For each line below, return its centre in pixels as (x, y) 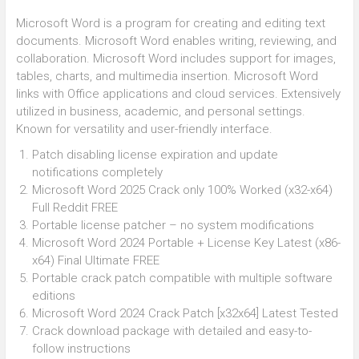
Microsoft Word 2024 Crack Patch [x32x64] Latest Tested (185, 313)
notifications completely (97, 172)
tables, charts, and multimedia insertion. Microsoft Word (167, 76)
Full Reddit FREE (75, 207)
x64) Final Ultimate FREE (95, 260)
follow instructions (81, 348)
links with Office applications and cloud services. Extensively (178, 93)
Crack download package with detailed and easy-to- (171, 331)
